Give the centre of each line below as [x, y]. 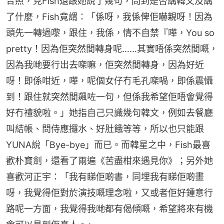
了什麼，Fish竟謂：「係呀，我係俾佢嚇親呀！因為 [109, 16]
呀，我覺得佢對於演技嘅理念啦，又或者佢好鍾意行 [109, 192]
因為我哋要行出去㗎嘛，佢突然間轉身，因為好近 [105, 64]
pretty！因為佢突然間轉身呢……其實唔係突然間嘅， [112, 48]
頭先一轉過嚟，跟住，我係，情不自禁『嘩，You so [110, 32]
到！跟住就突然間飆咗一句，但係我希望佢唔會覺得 [109, 96]
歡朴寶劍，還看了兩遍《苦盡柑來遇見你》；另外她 [109, 160]
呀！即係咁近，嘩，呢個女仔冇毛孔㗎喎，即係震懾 [109, 80]
